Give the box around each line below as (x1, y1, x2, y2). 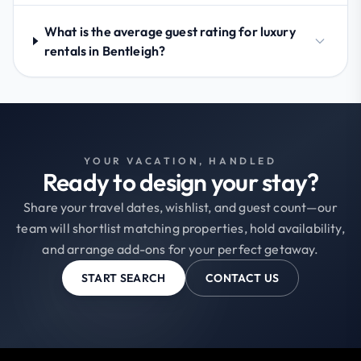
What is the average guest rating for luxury (44, 23, 296, 39)
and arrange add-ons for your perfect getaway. (42, 240, 319, 257)
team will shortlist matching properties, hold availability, (16, 219, 345, 236)
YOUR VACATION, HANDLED (84, 154, 277, 167)
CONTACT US (205, 270, 280, 285)
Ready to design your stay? (42, 166, 319, 197)
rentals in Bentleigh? (44, 42, 166, 59)
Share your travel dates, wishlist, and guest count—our (23, 198, 338, 215)
